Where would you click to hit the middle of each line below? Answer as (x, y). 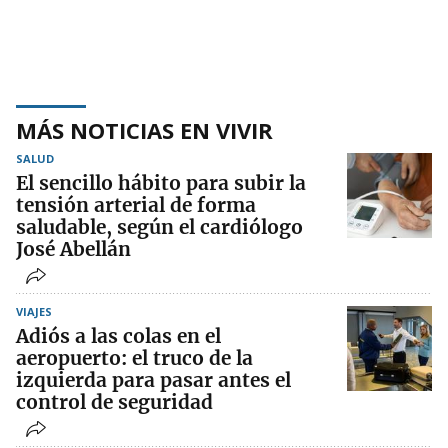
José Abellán (73, 249)
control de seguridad (114, 402)
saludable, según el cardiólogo (159, 227)
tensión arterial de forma (136, 205)
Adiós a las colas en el (118, 336)
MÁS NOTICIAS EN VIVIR (144, 130)
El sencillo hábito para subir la (161, 183)
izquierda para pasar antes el (153, 380)
